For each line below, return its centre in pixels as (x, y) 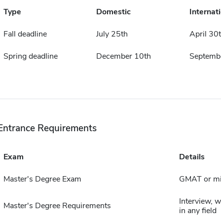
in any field (198, 211)
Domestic (113, 12)
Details (192, 157)
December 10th (123, 56)
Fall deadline (25, 34)
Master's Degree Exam (42, 179)
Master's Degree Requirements (57, 206)
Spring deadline (30, 56)
